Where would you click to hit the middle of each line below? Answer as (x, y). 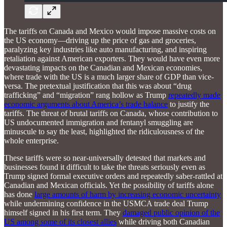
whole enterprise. (31, 140)
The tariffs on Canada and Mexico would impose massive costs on (110, 31)
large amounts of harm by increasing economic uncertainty (128, 194)
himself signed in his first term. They (63, 212)
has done (19, 194)
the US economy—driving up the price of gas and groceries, (100, 40)
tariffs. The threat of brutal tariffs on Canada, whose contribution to (111, 113)
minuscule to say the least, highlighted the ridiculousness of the (104, 131)
